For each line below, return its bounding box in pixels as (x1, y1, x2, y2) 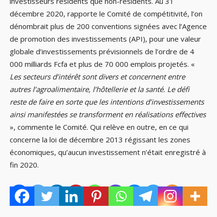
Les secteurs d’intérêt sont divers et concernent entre (10, 72, 185, 82)
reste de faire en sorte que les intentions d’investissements (10, 97, 204, 107)
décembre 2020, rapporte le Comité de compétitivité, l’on (10, 9, 202, 19)
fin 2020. (10, 160, 39, 170)
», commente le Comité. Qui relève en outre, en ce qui (10, 122, 188, 132)
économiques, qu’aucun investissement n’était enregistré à (10, 147, 206, 157)
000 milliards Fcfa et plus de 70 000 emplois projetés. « (10, 59, 195, 69)
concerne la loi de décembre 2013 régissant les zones (10, 135, 190, 145)
